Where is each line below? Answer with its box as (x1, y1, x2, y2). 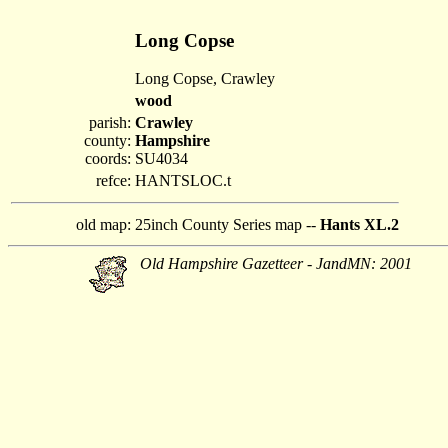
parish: (89, 114, 131, 131)
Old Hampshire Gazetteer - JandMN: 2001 (140, 255, 412, 272)
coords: (85, 150, 131, 167)
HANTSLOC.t (135, 172, 231, 189)
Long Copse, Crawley (135, 70, 275, 88)
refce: (96, 172, 131, 189)
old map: (76, 216, 131, 233)
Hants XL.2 (320, 216, 399, 233)
